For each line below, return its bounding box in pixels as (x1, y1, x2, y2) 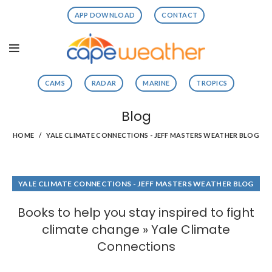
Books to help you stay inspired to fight (18, 204, 254, 221)
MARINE (143, 79, 170, 87)
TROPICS (196, 79, 228, 87)
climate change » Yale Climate (42, 221, 230, 238)
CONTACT (161, 11, 198, 19)
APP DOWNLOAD (74, 11, 135, 19)
